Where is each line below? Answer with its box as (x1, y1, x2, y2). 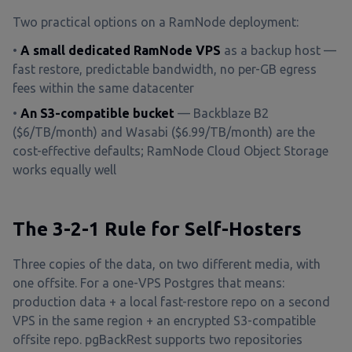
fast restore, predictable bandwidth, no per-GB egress (13, 62, 317, 76)
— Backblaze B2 (174, 106, 269, 120)
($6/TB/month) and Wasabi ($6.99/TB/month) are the (13, 125, 315, 139)
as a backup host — (221, 43, 336, 57)
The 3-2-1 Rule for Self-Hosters (13, 218, 302, 240)
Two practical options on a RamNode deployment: (13, 15, 299, 29)
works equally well (13, 163, 116, 177)
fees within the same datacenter (13, 81, 194, 95)
